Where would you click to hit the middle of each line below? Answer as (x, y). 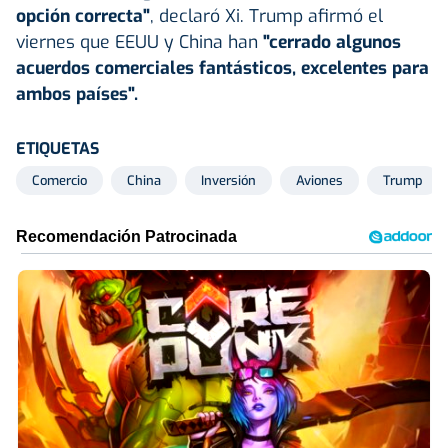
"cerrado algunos (329, 41)
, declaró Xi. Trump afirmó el (266, 15)
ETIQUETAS (57, 148)
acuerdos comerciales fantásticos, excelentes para (222, 67)
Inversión (228, 180)
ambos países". (77, 93)
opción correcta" (83, 15)
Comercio (59, 180)
